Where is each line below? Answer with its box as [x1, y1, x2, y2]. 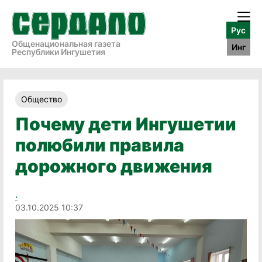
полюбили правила [15, 135, 184, 156]
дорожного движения [15, 156, 212, 177]
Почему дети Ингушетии [15, 113, 236, 135]
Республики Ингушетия [12, 47, 105, 57]
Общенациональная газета [12, 39, 120, 49]
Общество [21, 94, 62, 104]
